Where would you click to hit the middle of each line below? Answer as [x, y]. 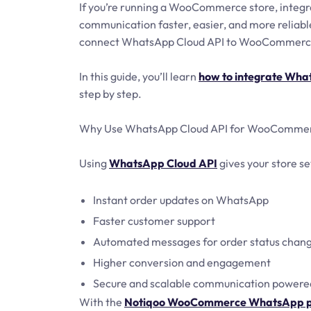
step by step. [110, 94]
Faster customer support [154, 221]
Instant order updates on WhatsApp [181, 200]
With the [102, 302]
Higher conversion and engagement [182, 262]
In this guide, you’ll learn [139, 76]
